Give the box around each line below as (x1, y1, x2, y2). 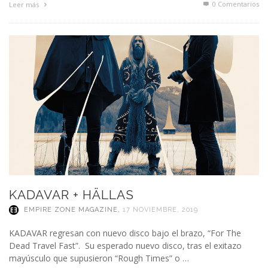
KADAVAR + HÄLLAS (9, 187, 134, 203)
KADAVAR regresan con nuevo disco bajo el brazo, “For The (9, 227, 241, 239)
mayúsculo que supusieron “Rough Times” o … (9, 252, 189, 264)
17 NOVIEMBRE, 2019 (123, 206, 198, 214)
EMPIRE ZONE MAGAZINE (24, 206, 118, 214)
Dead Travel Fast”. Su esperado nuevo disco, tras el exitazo (9, 240, 242, 252)
